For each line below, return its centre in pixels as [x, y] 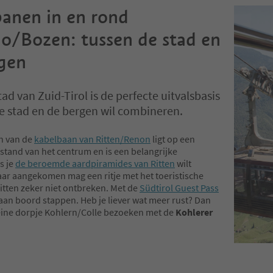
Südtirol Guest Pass [179, 188]
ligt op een [173, 139]
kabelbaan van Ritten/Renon [92, 139]
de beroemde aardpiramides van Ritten [95, 164]
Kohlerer [194, 212]
